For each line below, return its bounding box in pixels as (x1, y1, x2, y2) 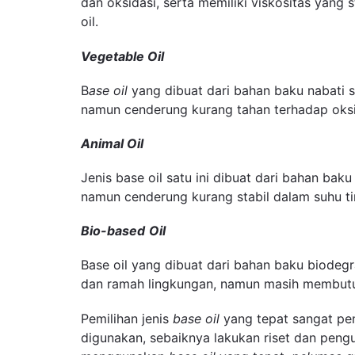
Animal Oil (81, 135, 143, 151)
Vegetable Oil (81, 48, 164, 64)
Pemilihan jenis (81, 310, 173, 326)
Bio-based (81, 223, 145, 239)
